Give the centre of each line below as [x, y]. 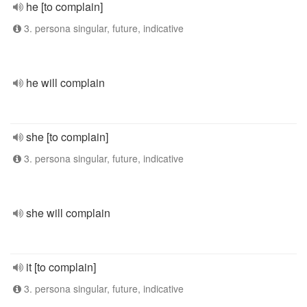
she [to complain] [67, 137]
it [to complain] [61, 267]
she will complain [68, 213]
